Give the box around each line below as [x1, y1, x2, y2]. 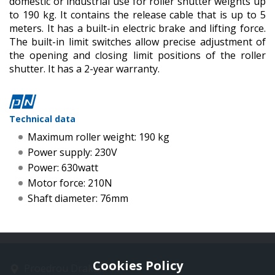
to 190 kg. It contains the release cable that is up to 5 [9, 8, 266, 21]
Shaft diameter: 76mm [28, 191, 128, 205]
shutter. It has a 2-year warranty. [9, 62, 160, 76]
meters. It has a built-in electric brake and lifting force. [9, 21, 266, 35]
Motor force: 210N [28, 176, 112, 190]
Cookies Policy [92, 257, 183, 274]
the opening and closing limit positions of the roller [9, 48, 266, 62]
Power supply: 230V [28, 145, 117, 159]
